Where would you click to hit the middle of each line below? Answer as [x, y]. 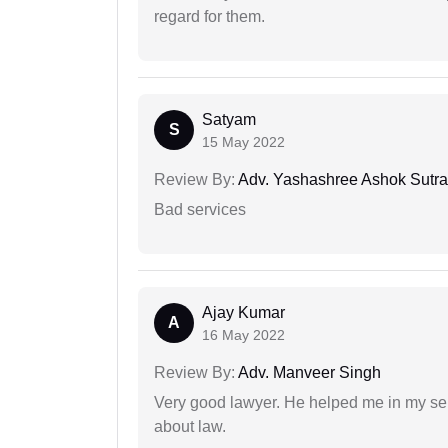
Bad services [200, 210]
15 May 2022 [243, 142]
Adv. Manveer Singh [308, 373]
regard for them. [209, 17]
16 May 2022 [243, 335]
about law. [190, 427]
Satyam [229, 120]
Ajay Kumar [243, 313]
